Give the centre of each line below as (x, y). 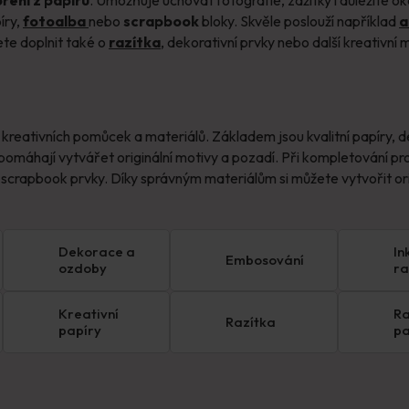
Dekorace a (96, 252)
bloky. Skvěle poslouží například (299, 21)
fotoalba (56, 21)
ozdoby (82, 268)
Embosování (265, 260)
